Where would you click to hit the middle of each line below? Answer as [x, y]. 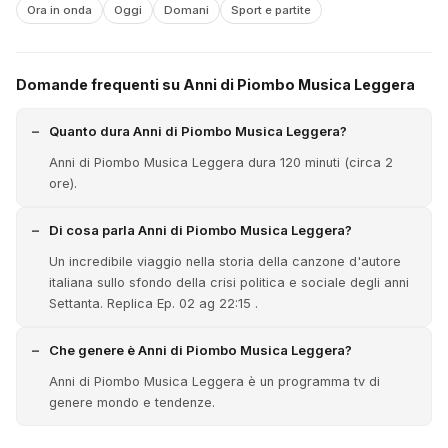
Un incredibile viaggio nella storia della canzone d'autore [225, 261]
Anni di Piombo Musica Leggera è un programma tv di [214, 381]
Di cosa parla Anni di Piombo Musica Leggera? [200, 230]
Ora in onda [59, 10]
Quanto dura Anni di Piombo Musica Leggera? [198, 131]
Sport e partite [271, 10]
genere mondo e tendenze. [132, 402]
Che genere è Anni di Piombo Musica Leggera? [200, 350]
